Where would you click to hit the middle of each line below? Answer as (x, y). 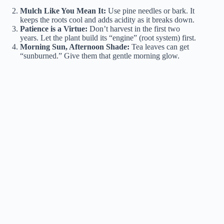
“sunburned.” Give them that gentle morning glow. (100, 56)
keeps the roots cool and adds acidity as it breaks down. (107, 20)
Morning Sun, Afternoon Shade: (75, 47)
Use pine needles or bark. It (150, 11)
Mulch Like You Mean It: (63, 11)
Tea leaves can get (159, 47)
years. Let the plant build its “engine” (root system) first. (108, 38)
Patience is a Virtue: (54, 29)
